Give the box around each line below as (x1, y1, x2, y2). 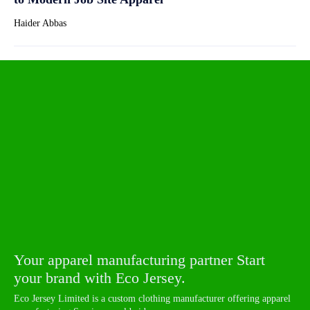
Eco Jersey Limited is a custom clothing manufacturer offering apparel (14, 293, 291, 304)
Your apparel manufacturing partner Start (14, 250, 265, 268)
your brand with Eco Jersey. (14, 268, 185, 286)
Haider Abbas (14, 17, 66, 28)
